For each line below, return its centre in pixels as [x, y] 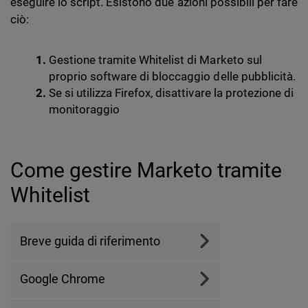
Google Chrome [63, 279]
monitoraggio [85, 110]
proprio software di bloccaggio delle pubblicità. [172, 77]
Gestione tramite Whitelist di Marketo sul [155, 60]
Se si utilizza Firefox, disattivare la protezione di [171, 93]
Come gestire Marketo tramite [146, 170]
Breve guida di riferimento [90, 241]
